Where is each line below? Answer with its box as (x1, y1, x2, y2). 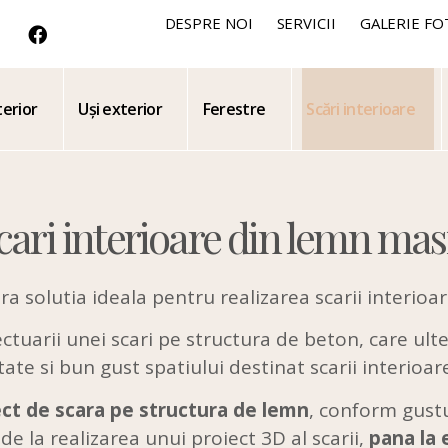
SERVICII (276, 13, 336, 33)
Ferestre (202, 97, 266, 120)
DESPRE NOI (164, 13, 253, 33)
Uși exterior (78, 97, 162, 120)
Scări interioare (306, 97, 416, 120)
